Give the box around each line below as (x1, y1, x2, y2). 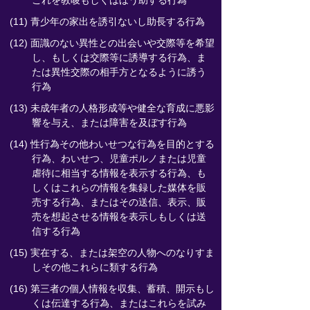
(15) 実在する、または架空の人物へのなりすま (9, 247, 215, 258)
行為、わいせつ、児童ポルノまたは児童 (32, 153, 206, 164)
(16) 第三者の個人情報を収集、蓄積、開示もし (9, 283, 215, 294)
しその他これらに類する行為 (32, 262, 158, 273)
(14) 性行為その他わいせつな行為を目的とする (9, 138, 215, 149)
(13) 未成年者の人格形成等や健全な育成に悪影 (9, 102, 215, 113)
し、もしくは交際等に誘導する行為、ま (32, 52, 206, 63)
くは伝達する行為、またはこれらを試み (32, 298, 206, 309)
